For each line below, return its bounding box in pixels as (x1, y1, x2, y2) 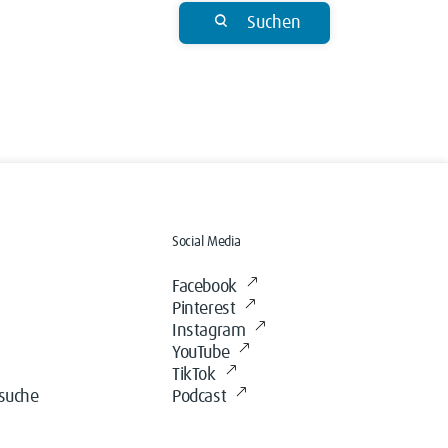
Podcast (172, 388, 227, 406)
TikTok (172, 366, 216, 384)
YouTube (172, 344, 230, 362)
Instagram (172, 322, 246, 340)
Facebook (172, 278, 237, 296)
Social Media (172, 235, 241, 249)
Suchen (247, 13, 302, 32)
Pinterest (172, 300, 236, 318)
